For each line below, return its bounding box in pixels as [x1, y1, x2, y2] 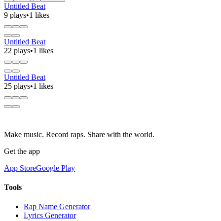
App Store [4, 163, 36, 172]
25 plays [4, 81, 30, 90]
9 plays [4, 10, 26, 19]
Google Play [36, 163, 75, 172]
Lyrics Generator [24, 211, 76, 220]
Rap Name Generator [24, 202, 90, 211]
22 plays [4, 46, 30, 55]
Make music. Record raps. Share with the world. [4, 130, 154, 139]
